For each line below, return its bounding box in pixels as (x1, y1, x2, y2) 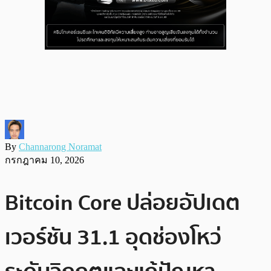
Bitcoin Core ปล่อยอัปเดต (5, 185, 240, 220)
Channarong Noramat (19, 141, 102, 152)
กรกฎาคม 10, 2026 (5, 154, 84, 165)
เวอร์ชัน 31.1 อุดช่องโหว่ (5, 220, 221, 255)
